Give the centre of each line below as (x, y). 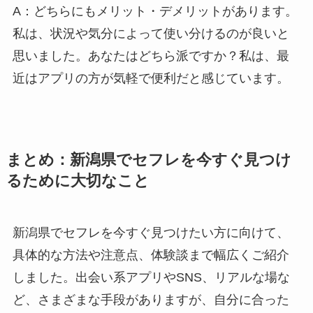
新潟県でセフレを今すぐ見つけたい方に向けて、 (151, 233)
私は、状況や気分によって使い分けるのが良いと (151, 34)
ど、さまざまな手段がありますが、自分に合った (151, 300)
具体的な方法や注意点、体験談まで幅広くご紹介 (151, 255)
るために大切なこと (78, 181)
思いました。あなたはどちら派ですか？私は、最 (151, 56)
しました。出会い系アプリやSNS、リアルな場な (151, 278)
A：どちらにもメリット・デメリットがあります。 (155, 12)
